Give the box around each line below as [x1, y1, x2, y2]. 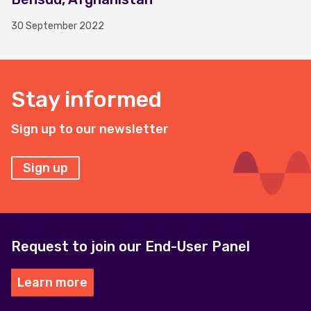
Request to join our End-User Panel [11, 238, 250, 255]
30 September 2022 [11, 20, 104, 32]
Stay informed [11, 86, 162, 112]
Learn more [17, 275, 87, 290]
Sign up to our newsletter [11, 121, 169, 137]
